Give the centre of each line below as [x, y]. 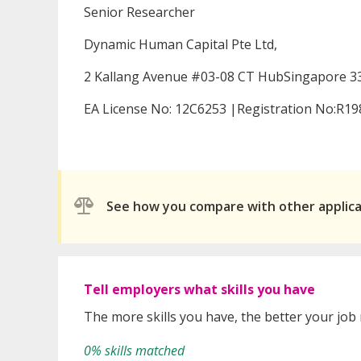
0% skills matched [134, 350]
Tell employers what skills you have [199, 289]
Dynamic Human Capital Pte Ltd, [180, 44]
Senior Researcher [139, 12]
